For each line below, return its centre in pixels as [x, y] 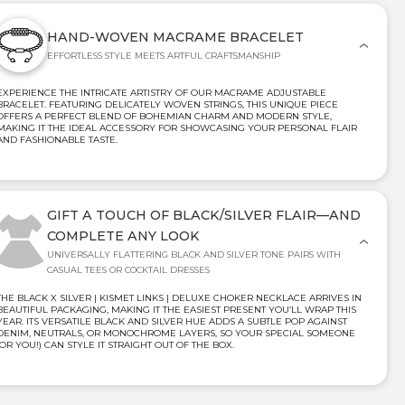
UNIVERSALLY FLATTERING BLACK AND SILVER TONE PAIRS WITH [194, 254]
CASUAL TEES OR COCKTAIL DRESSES [128, 269]
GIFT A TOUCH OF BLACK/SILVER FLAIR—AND [204, 215]
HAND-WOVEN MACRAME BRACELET [175, 37]
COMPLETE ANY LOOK [123, 235]
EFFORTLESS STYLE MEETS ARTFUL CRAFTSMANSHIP [164, 55]
